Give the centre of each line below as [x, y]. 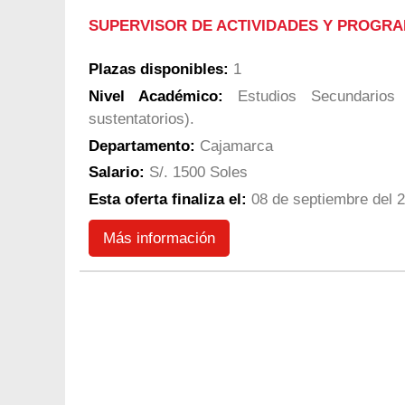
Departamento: [142, 146]
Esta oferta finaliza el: [168, 200]
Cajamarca [234, 146]
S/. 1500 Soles [196, 173]
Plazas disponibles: [159, 70]
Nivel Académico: [156, 96]
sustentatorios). [141, 118]
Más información [159, 238]
